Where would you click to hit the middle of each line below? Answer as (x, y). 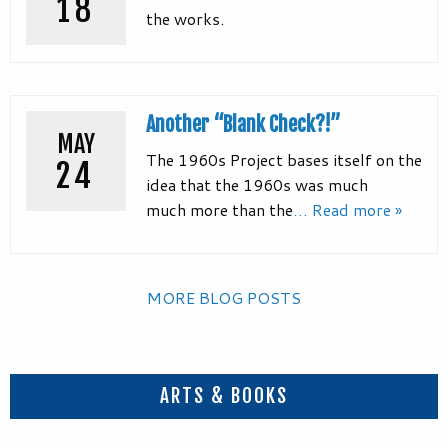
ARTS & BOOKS (224, 396)
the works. (185, 18)
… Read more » (347, 209)
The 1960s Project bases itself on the (284, 159)
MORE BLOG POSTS (224, 297)
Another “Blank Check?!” (243, 124)
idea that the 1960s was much (257, 184)
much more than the (219, 209)
